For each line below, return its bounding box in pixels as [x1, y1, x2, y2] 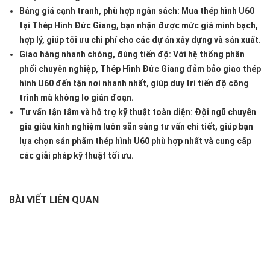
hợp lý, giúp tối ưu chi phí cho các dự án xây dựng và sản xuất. [19, 35, 261, 45]
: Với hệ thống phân [169, 49, 245, 60]
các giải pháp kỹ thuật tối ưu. [19, 151, 134, 161]
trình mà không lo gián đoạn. [19, 93, 134, 103]
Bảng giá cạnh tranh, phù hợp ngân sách [19, 6, 177, 16]
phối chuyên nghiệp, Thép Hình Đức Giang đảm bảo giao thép [19, 64, 261, 74]
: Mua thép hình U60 [177, 6, 254, 16]
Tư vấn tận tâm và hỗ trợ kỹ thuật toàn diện [19, 107, 190, 118]
